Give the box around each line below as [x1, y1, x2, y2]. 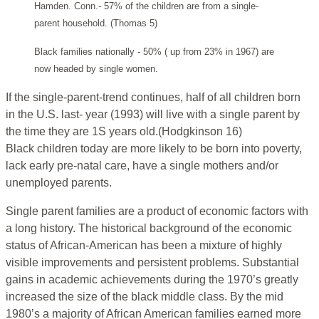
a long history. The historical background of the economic [6, 222, 292, 235]
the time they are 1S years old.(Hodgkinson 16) [6, 125, 242, 138]
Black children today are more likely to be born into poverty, [6, 142, 302, 155]
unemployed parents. [6, 177, 112, 189]
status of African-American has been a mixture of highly [6, 239, 282, 252]
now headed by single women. [34, 63, 158, 75]
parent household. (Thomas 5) [34, 18, 157, 29]
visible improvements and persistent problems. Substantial [6, 256, 299, 269]
